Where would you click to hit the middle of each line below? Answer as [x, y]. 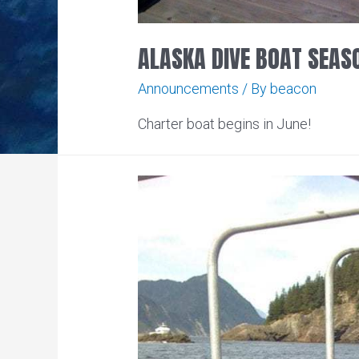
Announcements [188, 88]
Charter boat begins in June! [224, 123]
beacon [293, 88]
